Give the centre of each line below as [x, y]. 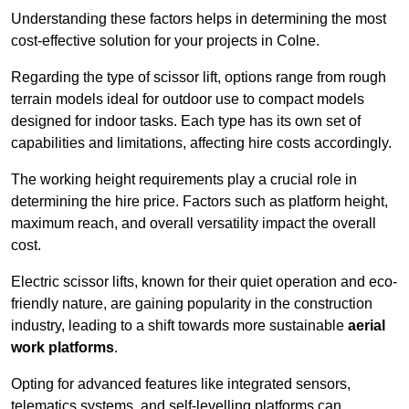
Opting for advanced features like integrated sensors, [181, 384]
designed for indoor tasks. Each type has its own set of [186, 121]
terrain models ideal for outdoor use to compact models [188, 100]
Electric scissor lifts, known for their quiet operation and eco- [204, 282]
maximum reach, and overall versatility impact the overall [194, 224]
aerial [367, 326]
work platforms [63, 348]
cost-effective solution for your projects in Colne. [165, 41]
